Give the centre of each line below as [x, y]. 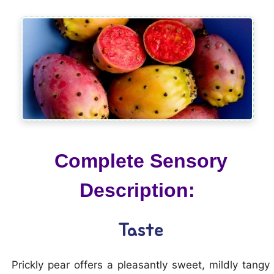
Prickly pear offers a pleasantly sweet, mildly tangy [141, 265]
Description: [137, 190]
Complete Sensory [141, 161]
